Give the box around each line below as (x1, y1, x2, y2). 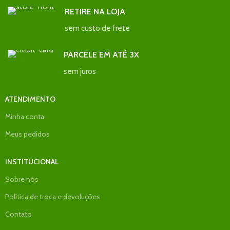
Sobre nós (5, 174, 39, 184)
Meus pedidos (5, 129, 50, 139)
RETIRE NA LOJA (65, 6, 126, 16)
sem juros (64, 66, 97, 76)
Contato (5, 209, 32, 219)
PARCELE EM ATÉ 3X (64, 49, 140, 60)
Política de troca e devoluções (5, 191, 101, 201)
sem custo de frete (65, 23, 130, 33)
